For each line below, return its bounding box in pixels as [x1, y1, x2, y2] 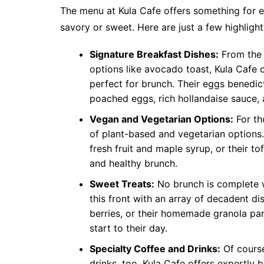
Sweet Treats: [90, 178, 154, 190]
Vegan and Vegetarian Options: [90, 113, 233, 126]
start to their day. [90, 222, 167, 235]
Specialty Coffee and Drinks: [90, 243, 220, 255]
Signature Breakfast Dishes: [90, 48, 219, 61]
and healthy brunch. [90, 157, 177, 170]
